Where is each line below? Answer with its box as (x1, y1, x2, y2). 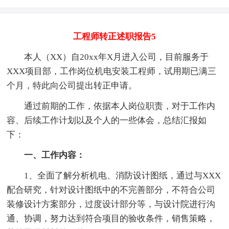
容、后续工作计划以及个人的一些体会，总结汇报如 (7, 115, 207, 125)
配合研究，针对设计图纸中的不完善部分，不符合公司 (7, 185, 216, 195)
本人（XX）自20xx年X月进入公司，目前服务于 (7, 52, 209, 62)
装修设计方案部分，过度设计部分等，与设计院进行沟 (7, 199, 216, 209)
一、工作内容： (7, 150, 85, 160)
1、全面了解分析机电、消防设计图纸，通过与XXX (7, 170, 221, 180)
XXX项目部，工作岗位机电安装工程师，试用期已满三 (7, 66, 217, 76)
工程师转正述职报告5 (73, 31, 156, 41)
